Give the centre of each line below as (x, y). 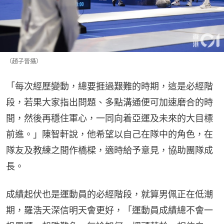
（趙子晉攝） (24, 61)
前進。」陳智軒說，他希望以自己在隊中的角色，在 (109, 134)
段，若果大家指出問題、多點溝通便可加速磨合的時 (109, 102)
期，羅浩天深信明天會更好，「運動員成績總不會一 (109, 210)
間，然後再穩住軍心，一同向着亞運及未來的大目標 (109, 118)
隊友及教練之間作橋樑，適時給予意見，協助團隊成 (109, 150)
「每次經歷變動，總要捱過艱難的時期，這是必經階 (109, 86)
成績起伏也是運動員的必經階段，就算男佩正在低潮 (109, 194)
